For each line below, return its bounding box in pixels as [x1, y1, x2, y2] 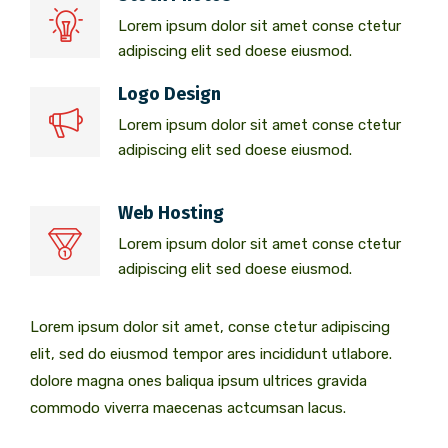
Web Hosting [118, 201, 224, 224]
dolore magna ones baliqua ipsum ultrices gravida [30, 371, 367, 390]
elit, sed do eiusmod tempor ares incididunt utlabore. [30, 344, 392, 363]
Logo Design [118, 82, 221, 105]
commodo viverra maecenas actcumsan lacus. [30, 398, 346, 417]
